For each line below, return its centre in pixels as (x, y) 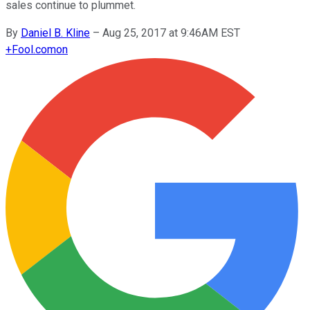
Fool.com (34, 49)
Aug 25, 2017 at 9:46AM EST (171, 33)
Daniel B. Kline (55, 33)
